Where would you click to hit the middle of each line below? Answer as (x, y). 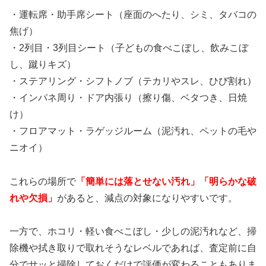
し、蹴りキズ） (43, 64)
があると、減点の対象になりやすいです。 (147, 198)
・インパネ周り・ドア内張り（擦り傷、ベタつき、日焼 (128, 97)
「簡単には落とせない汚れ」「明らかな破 (166, 181)
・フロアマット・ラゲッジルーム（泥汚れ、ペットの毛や (133, 131)
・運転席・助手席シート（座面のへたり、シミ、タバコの (133, 14)
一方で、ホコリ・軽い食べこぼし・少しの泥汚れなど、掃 (133, 232)
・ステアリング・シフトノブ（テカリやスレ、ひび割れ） (133, 81)
